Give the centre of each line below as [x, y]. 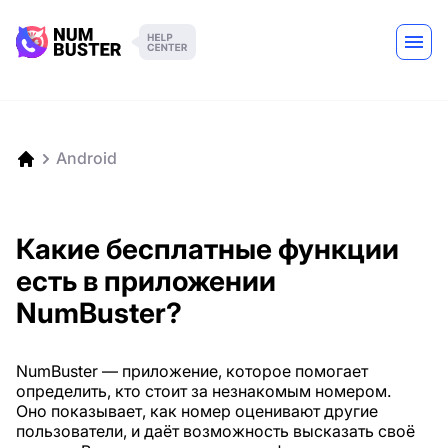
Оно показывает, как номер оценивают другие [197, 411]
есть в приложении [146, 281]
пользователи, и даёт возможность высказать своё [215, 431]
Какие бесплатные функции [207, 249]
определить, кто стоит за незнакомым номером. [203, 391]
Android [86, 158]
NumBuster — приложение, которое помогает [192, 371]
